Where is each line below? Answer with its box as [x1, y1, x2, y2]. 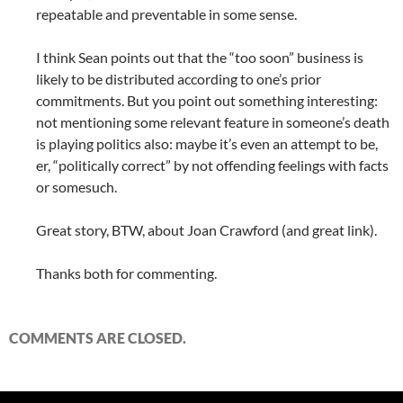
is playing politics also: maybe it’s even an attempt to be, [36, 135, 378, 152]
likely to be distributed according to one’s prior [36, 70, 321, 87]
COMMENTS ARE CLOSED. [9, 329, 186, 346]
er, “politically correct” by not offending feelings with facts [36, 157, 389, 174]
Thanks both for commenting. [36, 264, 217, 282]
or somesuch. [36, 178, 117, 195]
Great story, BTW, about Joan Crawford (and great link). [36, 221, 377, 238]
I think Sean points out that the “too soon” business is [36, 49, 363, 66]
